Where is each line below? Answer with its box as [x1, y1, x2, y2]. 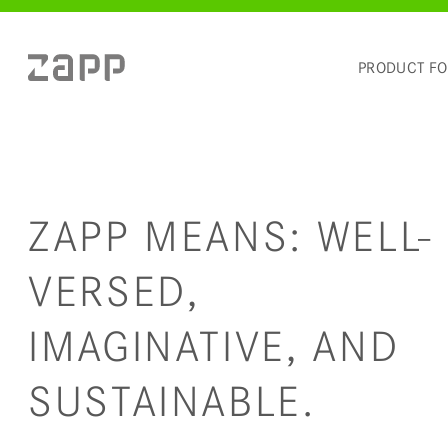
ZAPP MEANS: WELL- [28, 212, 433, 261]
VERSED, [28, 267, 200, 316]
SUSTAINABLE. [28, 377, 316, 426]
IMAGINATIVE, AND [28, 322, 400, 371]
